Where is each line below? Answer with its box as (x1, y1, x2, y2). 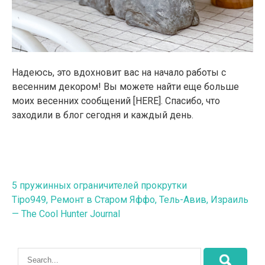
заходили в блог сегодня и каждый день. (12, 109, 193, 121)
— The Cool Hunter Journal (12, 208, 120, 219)
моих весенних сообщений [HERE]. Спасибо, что (12, 95, 220, 106)
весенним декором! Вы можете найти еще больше (12, 80, 239, 92)
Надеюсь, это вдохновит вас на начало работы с (12, 66, 226, 78)
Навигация (11, 176, 94, 196)
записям (11, 212, 77, 232)
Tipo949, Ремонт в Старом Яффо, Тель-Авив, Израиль (12, 193, 248, 205)
